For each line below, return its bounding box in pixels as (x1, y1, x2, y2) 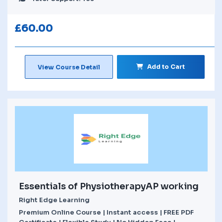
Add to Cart (147, 62, 185, 70)
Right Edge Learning (19, 195, 90, 204)
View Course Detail (37, 63, 100, 71)
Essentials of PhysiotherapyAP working (19, 180, 199, 192)
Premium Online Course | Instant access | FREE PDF (19, 208, 194, 217)
